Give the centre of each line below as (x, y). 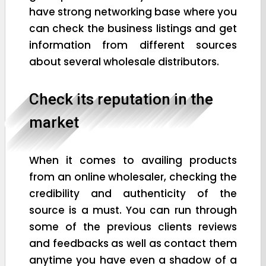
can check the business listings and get (133, 28)
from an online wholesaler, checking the (133, 177)
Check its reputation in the (121, 99)
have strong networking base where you (133, 12)
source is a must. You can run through (133, 210)
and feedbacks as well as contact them (133, 243)
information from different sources (133, 45)
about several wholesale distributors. (124, 61)
